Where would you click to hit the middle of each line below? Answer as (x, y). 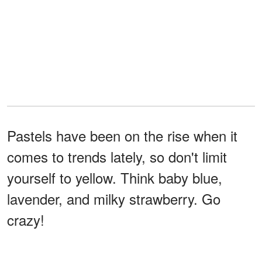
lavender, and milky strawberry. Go (114, 198)
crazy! (26, 219)
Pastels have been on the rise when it (122, 135)
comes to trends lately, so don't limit (117, 156)
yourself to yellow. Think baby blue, (115, 177)
